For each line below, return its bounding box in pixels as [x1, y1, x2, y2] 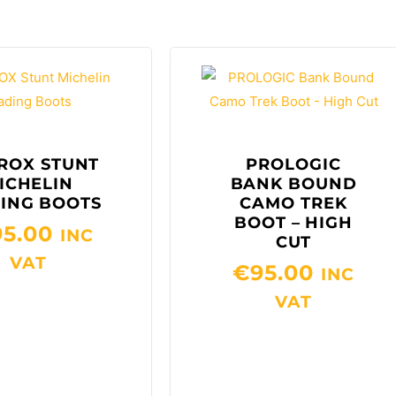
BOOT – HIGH [234, 212, 353, 232]
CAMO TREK [240, 193, 347, 213]
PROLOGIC [246, 154, 341, 174]
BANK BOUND [230, 173, 357, 194]
